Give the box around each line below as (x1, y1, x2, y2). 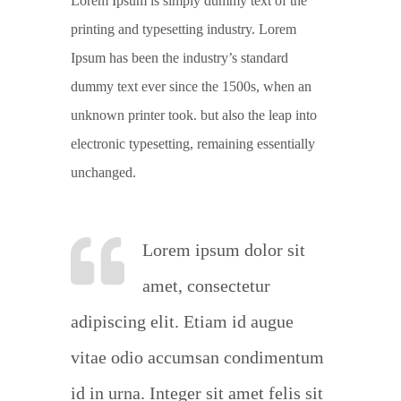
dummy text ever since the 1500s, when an (71, 79, 311, 95)
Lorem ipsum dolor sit (142, 240, 305, 260)
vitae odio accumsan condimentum (71, 347, 324, 368)
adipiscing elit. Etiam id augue (71, 311, 294, 332)
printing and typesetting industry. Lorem (71, 21, 296, 38)
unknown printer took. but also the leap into (71, 107, 317, 124)
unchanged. (71, 165, 136, 181)
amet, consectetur (142, 276, 270, 296)
